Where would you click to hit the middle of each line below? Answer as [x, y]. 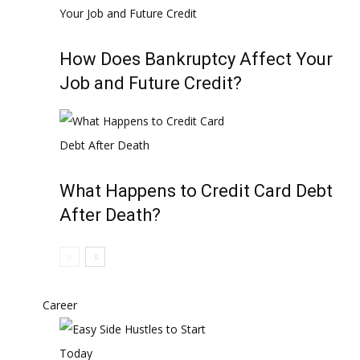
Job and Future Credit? [151, 83]
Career [60, 305]
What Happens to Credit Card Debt [196, 191]
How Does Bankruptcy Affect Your [196, 59]
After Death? [110, 215]
